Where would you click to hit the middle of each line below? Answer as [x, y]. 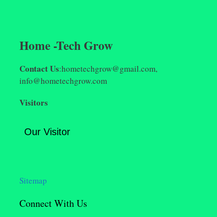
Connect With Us [53, 203]
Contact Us [39, 69]
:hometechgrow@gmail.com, [108, 69]
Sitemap [33, 180]
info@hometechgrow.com [63, 81]
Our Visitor [47, 132]
